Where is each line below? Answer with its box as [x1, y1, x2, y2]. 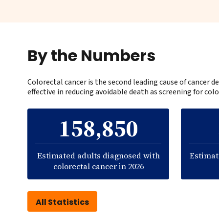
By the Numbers [27, 44, 155, 67]
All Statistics [36, 197, 89, 208]
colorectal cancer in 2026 [53, 161, 144, 172]
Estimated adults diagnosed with [37, 150, 160, 161]
